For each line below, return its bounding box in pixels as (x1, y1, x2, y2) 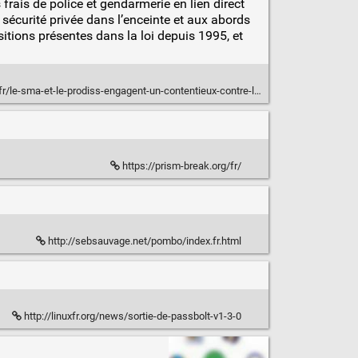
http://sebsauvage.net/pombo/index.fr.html (45, 235, 244, 248)
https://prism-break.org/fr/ (119, 160, 244, 173)
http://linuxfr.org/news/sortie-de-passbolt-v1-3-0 (21, 310, 244, 323)
